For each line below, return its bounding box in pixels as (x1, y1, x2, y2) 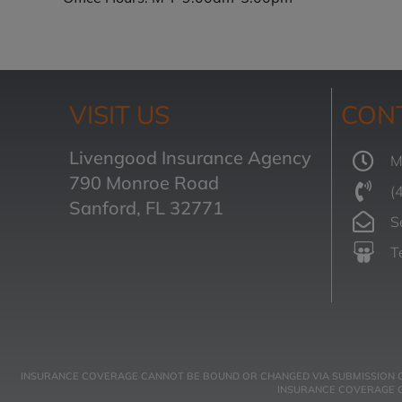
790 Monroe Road (69, 171, 220, 195)
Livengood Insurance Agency (69, 146, 312, 170)
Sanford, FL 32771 (69, 197, 224, 220)
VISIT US (69, 99, 170, 131)
